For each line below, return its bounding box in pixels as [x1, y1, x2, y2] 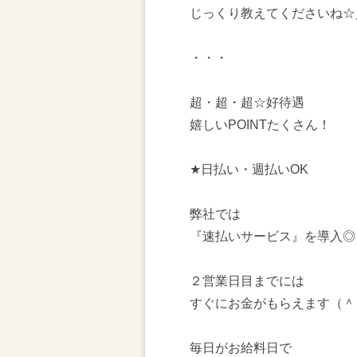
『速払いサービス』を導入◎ [190, 229, 355, 243]
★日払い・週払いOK [190, 163, 308, 176]
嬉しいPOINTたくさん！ [190, 118, 331, 131]
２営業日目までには [190, 274, 304, 288]
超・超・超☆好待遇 [190, 96, 304, 109]
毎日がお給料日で [190, 341, 292, 355]
